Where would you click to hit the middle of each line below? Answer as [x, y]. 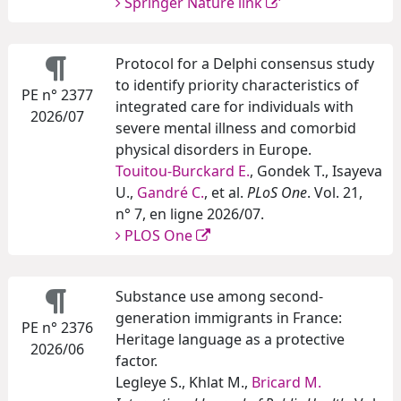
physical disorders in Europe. [213, 150]
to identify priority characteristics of [237, 85]
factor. [137, 361]
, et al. [226, 193]
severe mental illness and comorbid [236, 128]
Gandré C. [171, 193]
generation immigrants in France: [229, 318]
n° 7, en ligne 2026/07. [190, 214]
